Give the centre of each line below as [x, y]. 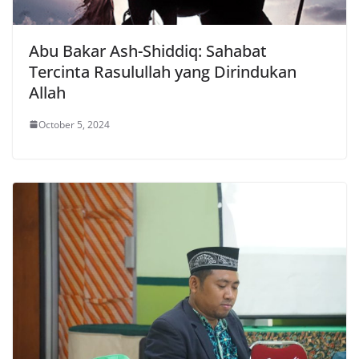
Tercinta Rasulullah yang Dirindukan [163, 71]
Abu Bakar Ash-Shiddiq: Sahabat [148, 50]
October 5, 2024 [74, 124]
